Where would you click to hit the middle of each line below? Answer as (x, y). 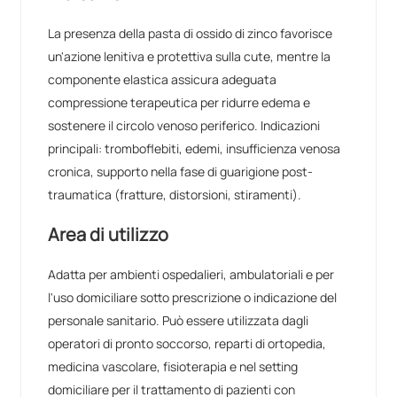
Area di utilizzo (109, 235)
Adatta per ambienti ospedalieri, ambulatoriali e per (191, 275)
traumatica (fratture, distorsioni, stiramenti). (175, 195)
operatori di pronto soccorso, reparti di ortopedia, (187, 344)
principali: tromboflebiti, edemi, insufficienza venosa (195, 149)
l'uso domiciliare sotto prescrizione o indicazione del (193, 298)
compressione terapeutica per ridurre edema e (179, 103)
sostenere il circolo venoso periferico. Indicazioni (184, 126)
